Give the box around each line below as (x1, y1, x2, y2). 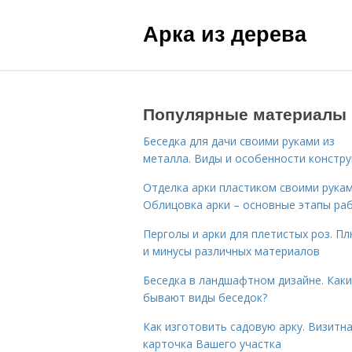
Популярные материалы (143, 101, 346, 125)
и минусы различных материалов (143, 244, 320, 258)
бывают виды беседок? (143, 290, 267, 305)
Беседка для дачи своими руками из (143, 134, 335, 148)
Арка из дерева (143, 18, 306, 48)
